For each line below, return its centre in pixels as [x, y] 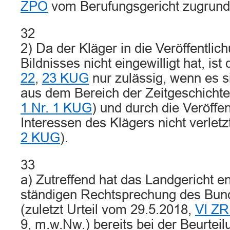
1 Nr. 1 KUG [56, 108]
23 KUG [65, 78]
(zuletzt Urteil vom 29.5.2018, [108, 209]
